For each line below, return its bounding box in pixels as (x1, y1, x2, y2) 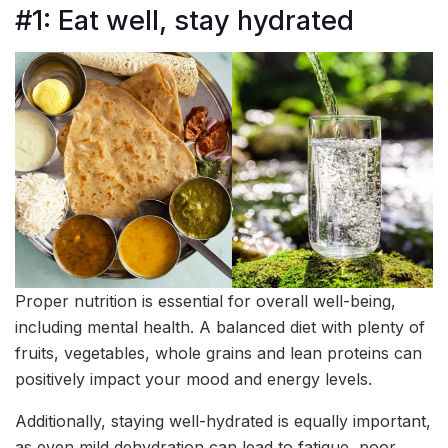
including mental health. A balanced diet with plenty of (15, 316, 425, 337)
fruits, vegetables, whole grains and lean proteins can (15, 342, 422, 363)
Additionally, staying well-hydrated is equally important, (15, 410, 431, 431)
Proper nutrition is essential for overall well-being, (15, 290, 396, 311)
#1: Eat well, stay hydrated (15, 3, 354, 37)
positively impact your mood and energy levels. (15, 368, 372, 389)
